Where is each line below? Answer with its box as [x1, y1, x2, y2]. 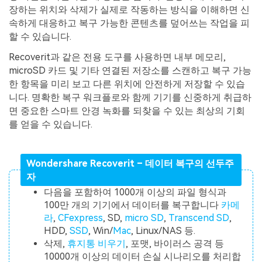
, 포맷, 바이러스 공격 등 [126, 238, 225, 250]
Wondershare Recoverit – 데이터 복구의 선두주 [26, 157, 234, 169]
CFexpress [58, 212, 104, 224]
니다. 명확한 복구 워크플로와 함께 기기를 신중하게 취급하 [9, 92, 251, 104]
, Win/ [88, 225, 113, 237]
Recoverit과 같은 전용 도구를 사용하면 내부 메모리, [9, 51, 226, 63]
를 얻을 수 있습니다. [9, 119, 92, 130]
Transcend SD [168, 212, 230, 224]
